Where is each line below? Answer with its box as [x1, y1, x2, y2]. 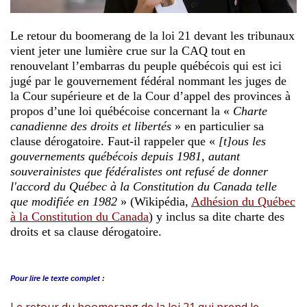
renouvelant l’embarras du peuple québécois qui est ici [10, 58, 282, 73]
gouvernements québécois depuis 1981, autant [10, 149, 240, 163]
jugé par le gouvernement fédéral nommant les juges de [10, 73, 286, 88]
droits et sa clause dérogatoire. [10, 224, 162, 238]
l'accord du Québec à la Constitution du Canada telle [10, 179, 277, 193]
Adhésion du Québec [191, 194, 295, 208]
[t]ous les [219, 134, 266, 148]
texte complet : [51, 273, 105, 282]
